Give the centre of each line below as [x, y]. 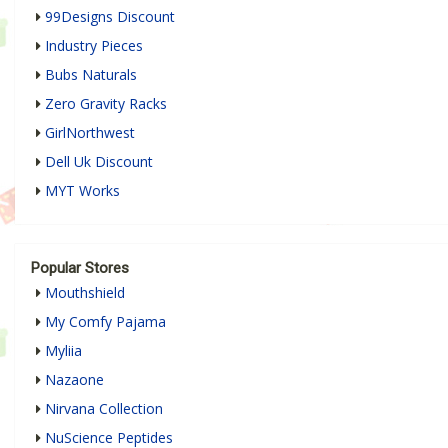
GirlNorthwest [90, 132]
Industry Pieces [94, 45]
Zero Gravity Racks [106, 103]
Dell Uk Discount [99, 161]
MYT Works [82, 190]
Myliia [63, 350]
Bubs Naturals [91, 74]
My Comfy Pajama [105, 321]
